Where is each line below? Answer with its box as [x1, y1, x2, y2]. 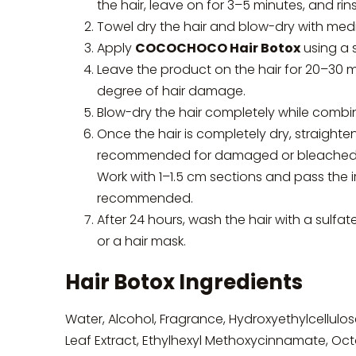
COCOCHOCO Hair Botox [135, 38, 300, 57]
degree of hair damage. [97, 81, 246, 100]
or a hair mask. [97, 231, 186, 250]
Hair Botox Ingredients [65, 267, 303, 296]
